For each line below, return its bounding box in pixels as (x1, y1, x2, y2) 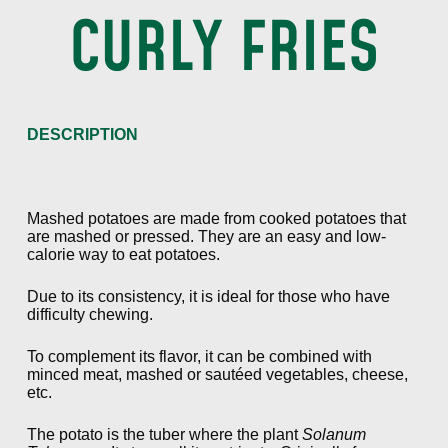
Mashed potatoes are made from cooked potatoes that (26, 209, 406, 227)
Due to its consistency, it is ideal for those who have (26, 287, 390, 305)
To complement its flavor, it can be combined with (26, 347, 372, 365)
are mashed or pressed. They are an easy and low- (26, 227, 386, 245)
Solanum (301, 425, 366, 443)
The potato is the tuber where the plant (26, 425, 302, 443)
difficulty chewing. (26, 305, 153, 323)
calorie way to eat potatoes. (26, 245, 220, 263)
